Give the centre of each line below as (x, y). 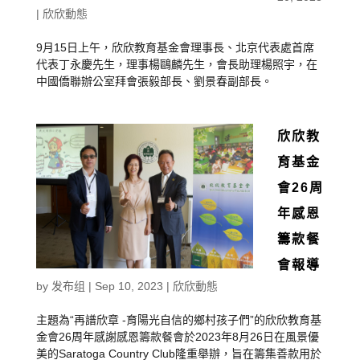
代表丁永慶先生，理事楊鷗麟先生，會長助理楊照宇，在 (176, 64)
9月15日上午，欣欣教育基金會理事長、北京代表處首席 (175, 47)
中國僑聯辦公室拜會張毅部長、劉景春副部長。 (154, 81)
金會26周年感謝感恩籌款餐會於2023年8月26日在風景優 (177, 337)
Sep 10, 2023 (129, 286)
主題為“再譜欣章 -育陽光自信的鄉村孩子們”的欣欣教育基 (178, 320)
